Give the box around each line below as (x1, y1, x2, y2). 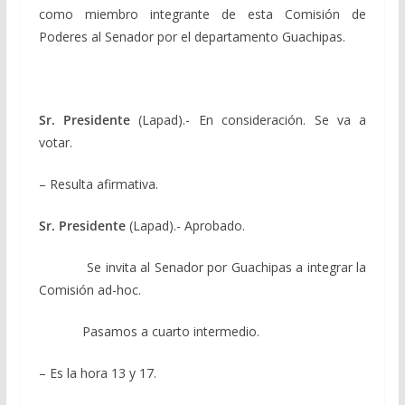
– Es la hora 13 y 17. (38, 363, 156, 381)
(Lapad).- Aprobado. (125, 216, 245, 234)
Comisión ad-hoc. (38, 280, 141, 298)
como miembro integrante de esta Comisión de (38, 5, 367, 23)
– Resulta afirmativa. (38, 174, 158, 193)
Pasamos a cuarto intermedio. (38, 322, 259, 340)
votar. (38, 133, 72, 151)
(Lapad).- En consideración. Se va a (130, 110, 367, 128)
